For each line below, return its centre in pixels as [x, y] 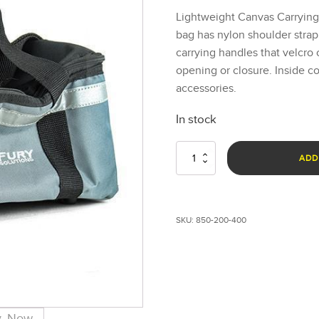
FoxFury [191, 168]
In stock [197, 119]
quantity [191, 211]
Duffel [187, 183]
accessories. [206, 89]
